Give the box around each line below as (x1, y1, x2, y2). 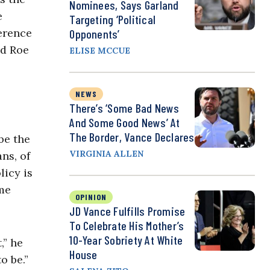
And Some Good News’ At (69, 115, 180, 130)
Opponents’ (69, 27, 120, 42)
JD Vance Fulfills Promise (69, 204, 186, 219)
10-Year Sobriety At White (69, 233, 183, 248)
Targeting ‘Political (69, 12, 156, 27)
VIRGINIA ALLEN (69, 148, 144, 160)
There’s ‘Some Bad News (69, 101, 180, 116)
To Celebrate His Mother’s (69, 218, 184, 233)
